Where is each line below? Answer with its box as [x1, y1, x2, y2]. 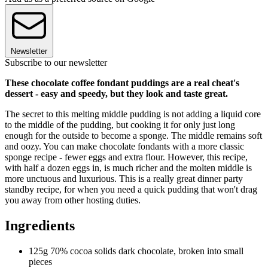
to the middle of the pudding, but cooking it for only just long [5, 120, 235, 130]
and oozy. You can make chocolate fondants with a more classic [5, 141, 244, 152]
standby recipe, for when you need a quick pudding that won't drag [5, 184, 257, 195]
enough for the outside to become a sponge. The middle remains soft [5, 130, 262, 141]
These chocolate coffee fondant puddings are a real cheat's [5, 78, 239, 89]
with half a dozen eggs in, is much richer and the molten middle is [5, 163, 252, 173]
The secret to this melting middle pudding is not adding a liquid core [5, 109, 261, 120]
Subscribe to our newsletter [5, 57, 107, 68]
